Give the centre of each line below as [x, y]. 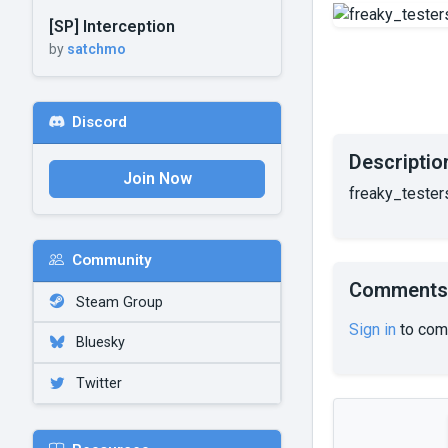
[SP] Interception [112, 26]
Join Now [157, 178]
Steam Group [117, 302]
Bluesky [98, 343]
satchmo [96, 48]
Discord [99, 122]
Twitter [97, 383]
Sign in [372, 329]
